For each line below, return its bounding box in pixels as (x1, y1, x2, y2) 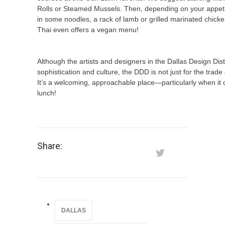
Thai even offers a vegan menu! (37, 26, 139, 34)
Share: (37, 141, 62, 151)
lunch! (37, 89, 56, 97)
